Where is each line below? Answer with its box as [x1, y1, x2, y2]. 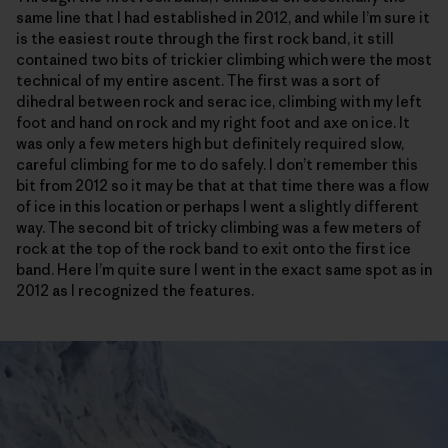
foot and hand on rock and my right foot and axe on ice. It [16, 113, 410, 133]
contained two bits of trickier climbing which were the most [16, 50, 432, 70]
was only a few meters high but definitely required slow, [16, 134, 404, 154]
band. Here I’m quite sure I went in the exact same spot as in [16, 260, 432, 280]
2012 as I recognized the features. [16, 281, 254, 301]
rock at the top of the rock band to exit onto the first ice [16, 239, 411, 259]
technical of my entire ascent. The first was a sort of [16, 71, 380, 91]
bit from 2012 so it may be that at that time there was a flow [16, 176, 429, 196]
